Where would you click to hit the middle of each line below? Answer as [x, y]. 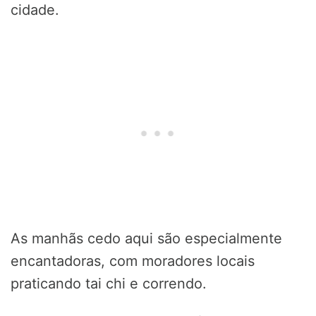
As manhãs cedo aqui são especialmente [146, 239]
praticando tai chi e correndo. [109, 284]
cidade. [35, 10]
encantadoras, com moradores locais [133, 261]
